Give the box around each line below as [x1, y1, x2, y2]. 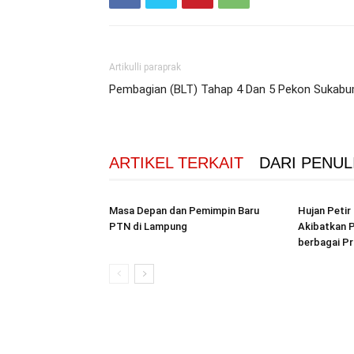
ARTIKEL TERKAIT [109, 154, 243, 171]
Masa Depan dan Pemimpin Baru [109, 205, 259, 217]
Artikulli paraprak [109, 62, 181, 73]
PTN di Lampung [109, 220, 187, 232]
